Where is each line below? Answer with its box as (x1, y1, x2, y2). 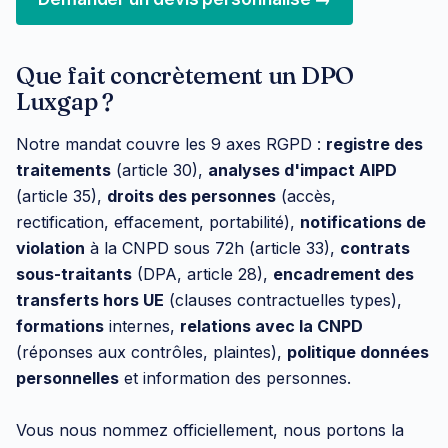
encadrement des (273, 264, 414, 285)
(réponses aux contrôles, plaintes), (16, 342, 287, 363)
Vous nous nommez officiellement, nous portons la (16, 420, 404, 441)
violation (16, 238, 85, 259)
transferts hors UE (16, 290, 164, 311)
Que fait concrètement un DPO (16, 61, 355, 91)
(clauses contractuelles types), (164, 290, 402, 311)
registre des (326, 134, 423, 155)
